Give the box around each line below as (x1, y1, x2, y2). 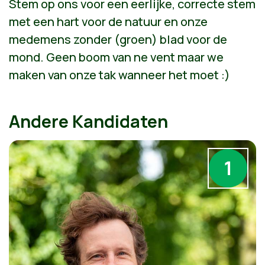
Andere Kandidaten (9, 109, 168, 133)
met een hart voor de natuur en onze (9, 13, 208, 30)
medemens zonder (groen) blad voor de (9, 31, 227, 47)
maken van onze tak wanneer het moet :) (9, 66, 230, 83)
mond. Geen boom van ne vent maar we (9, 49, 224, 65)
